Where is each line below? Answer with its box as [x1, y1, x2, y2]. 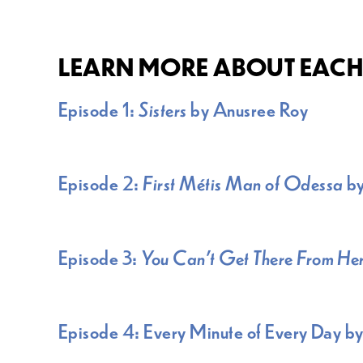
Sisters [139, 95, 191, 122]
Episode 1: [58, 95, 139, 122]
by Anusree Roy [190, 95, 319, 122]
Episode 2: [58, 169, 143, 197]
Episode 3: [58, 242, 142, 271]
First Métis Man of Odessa [143, 169, 347, 197]
